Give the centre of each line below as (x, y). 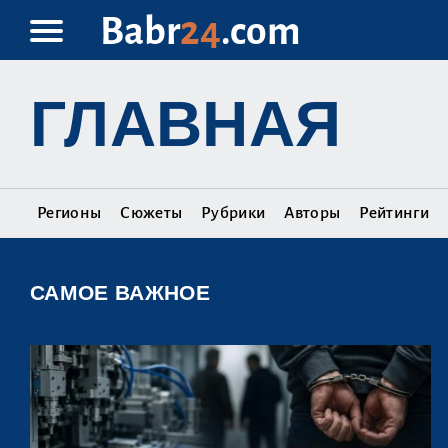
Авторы (312, 213)
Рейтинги (394, 213)
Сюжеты (151, 213)
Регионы (69, 213)
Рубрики (233, 213)
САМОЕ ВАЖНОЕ (120, 292)
